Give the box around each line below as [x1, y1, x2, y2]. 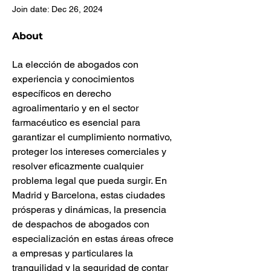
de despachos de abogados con [12, 218, 152, 230]
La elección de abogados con [12, 59, 141, 70]
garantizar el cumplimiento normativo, [12, 131, 174, 143]
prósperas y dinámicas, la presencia [12, 204, 169, 215]
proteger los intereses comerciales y [12, 146, 169, 157]
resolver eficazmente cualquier [12, 160, 146, 172]
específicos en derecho [12, 88, 114, 99]
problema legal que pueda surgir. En [12, 175, 169, 186]
